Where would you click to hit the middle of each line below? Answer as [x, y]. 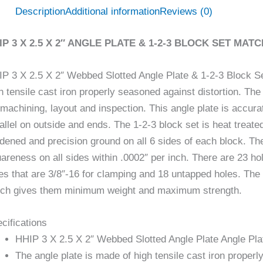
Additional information [112, 12]
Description [40, 12]
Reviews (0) [186, 12]
